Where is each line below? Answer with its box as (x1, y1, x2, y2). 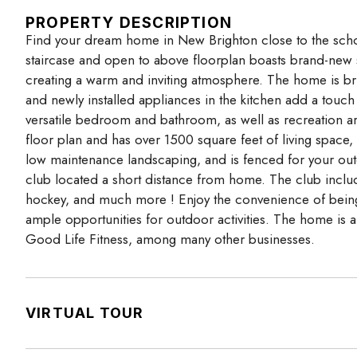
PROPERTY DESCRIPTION (25, 13, 232, 32)
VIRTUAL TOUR (25, 304, 144, 321)
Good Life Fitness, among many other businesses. (25, 229, 315, 249)
